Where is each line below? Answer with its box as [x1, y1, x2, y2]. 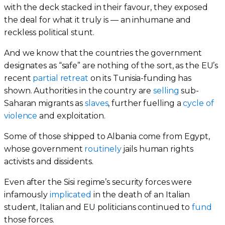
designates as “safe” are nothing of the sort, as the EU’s [4, 60, 218, 70]
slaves [85, 98, 108, 108]
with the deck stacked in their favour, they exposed [4, 2, 208, 12]
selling [153, 85, 179, 95]
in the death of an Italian [91, 189, 190, 199]
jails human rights [121, 144, 193, 154]
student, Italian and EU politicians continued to [4, 202, 192, 212]
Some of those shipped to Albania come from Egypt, [4, 131, 210, 141]
